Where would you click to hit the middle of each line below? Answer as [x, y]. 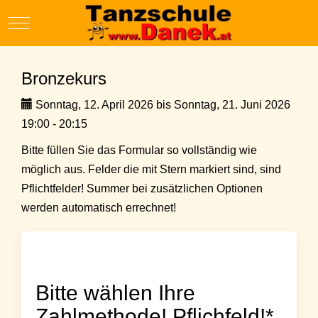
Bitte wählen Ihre [115, 293]
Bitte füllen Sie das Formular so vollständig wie [139, 150]
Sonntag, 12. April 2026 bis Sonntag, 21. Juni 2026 [161, 105]
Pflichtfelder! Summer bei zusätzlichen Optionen [142, 189]
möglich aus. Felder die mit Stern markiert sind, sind [151, 170]
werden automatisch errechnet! [99, 208]
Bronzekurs [64, 79]
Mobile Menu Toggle [70, 21]
